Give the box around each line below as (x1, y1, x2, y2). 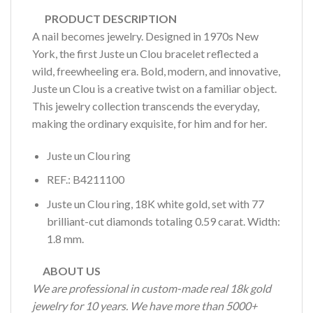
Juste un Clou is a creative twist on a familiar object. (32, 81, 277, 95)
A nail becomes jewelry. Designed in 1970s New (32, 29, 259, 43)
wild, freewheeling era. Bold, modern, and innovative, (32, 64, 280, 78)
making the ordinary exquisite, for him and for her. (32, 116, 267, 130)
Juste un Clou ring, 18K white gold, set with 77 (46, 196, 264, 210)
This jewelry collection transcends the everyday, (32, 99, 259, 112)
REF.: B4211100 (46, 173, 124, 187)
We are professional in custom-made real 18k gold (32, 281, 271, 295)
